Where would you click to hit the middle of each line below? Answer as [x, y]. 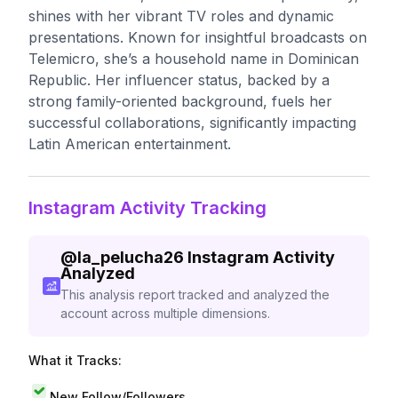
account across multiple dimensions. [165, 313]
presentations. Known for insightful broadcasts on [198, 37]
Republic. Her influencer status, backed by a [179, 80]
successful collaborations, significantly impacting [192, 123]
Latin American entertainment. [130, 144]
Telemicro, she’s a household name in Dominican [194, 59]
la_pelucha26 [130, 257]
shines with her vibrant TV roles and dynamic [181, 16]
